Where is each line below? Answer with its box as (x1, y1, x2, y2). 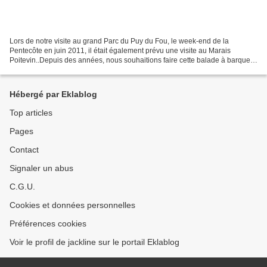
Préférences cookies (10, 219, 86, 228)
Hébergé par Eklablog (10, 89, 97, 99)
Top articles (10, 108, 52, 117)
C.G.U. (10, 182, 35, 191)
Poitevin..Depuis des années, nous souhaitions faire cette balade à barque (10, 55, 250, 64)
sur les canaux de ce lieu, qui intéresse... (10, 65, 141, 74)
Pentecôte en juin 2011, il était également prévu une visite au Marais (10, 46, 231, 55)
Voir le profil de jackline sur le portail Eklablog (10, 237, 179, 247)
